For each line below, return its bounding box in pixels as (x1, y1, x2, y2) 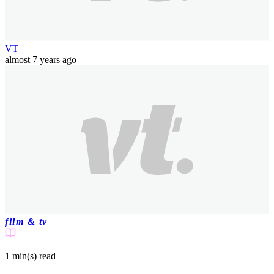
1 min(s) (5, 250, 37, 261)
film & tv (5, 216, 48, 227)
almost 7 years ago (5, 54, 76, 65)
